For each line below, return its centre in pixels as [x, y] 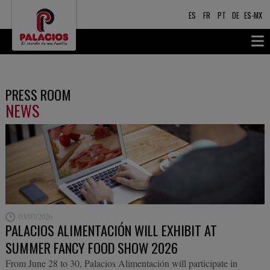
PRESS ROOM [38, 94]
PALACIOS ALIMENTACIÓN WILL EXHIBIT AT [111, 230]
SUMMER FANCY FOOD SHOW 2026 [91, 248]
